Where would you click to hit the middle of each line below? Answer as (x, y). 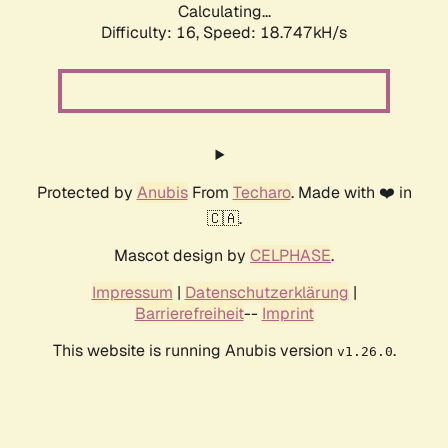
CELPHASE (290, 256)
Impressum (132, 293)
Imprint (287, 314)
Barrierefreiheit (189, 314)
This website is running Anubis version (194, 351)
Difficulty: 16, (152, 33)
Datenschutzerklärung (266, 293)
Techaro (261, 193)
